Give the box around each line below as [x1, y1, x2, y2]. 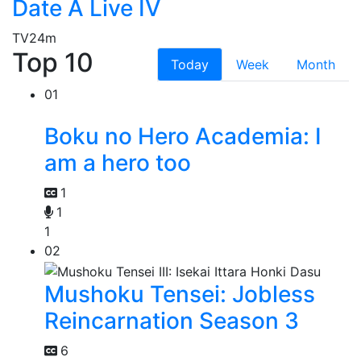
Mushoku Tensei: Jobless [44, 280, 315, 308]
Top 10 [12, 46, 93, 78]
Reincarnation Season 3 [44, 306, 299, 334]
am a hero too [44, 148, 191, 176]
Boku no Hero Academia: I [44, 122, 322, 150]
